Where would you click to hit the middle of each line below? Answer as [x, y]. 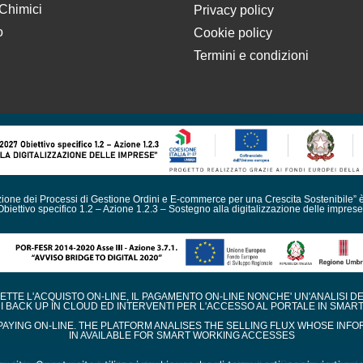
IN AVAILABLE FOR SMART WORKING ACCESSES [181, 335]
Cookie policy [233, 32]
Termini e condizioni [251, 55]
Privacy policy [234, 10]
